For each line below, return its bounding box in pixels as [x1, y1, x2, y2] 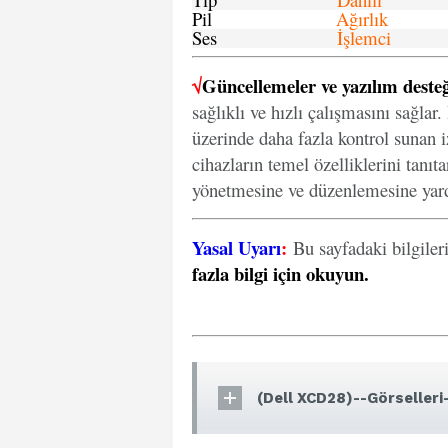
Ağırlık [336, 6, 388, 31]
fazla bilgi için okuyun [192, 260, 364, 287]
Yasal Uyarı [192, 234, 281, 261]
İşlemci [337, 25, 391, 50]
